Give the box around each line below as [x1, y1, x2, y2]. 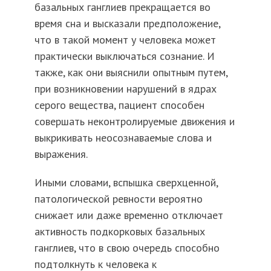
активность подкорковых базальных [34, 224, 205, 239]
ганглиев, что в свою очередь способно [34, 241, 220, 255]
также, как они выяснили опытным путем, [34, 65, 227, 80]
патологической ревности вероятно [34, 192, 203, 206]
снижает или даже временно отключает [34, 208, 223, 223]
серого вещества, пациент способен [34, 98, 204, 113]
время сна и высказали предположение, [34, 16, 220, 31]
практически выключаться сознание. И [34, 49, 215, 64]
